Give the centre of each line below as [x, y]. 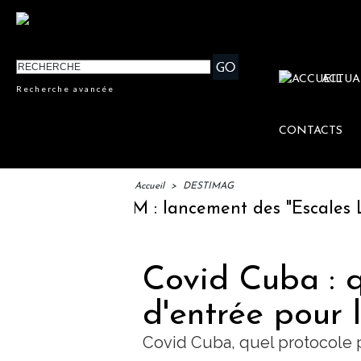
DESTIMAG [208, 187]
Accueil [149, 187]
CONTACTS [311, 131]
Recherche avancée [66, 89]
